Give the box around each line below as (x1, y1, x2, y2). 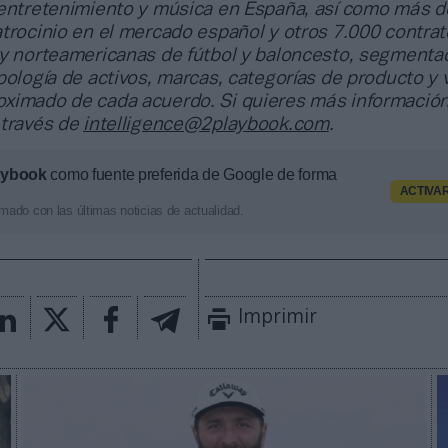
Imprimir (238, 309, 318, 328)
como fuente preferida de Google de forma (46, 166, 338, 184)
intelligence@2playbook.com (83, 116, 329, 135)
